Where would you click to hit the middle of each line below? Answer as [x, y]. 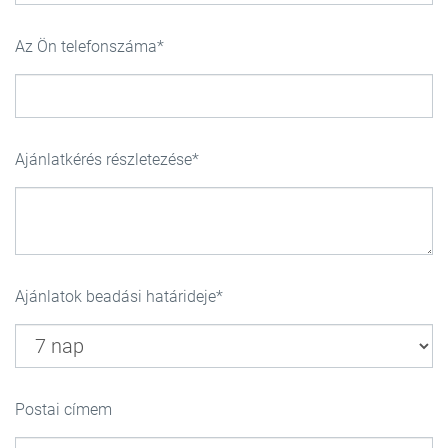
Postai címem [63, 409]
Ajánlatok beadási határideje [115, 296]
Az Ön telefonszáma [86, 46]
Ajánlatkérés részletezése [103, 159]
